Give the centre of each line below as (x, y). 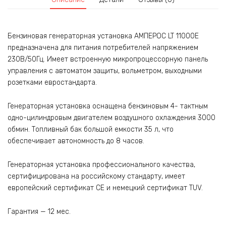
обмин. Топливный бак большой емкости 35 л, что (91, 129)
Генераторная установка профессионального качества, (101, 164)
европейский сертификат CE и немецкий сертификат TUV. (105, 188)
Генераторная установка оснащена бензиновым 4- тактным (108, 106)
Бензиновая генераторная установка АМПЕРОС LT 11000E (103, 36)
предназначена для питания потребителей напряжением (103, 48)
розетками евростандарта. (52, 83)
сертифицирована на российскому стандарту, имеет (96, 176)
